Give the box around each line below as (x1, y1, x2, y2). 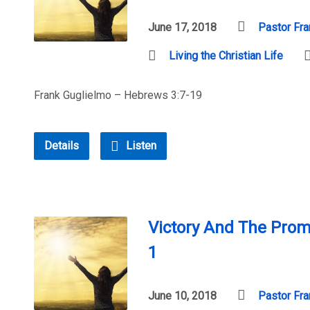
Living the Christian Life (169, 49, 283, 62)
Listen (123, 139, 156, 152)
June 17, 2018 (148, 21, 217, 34)
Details (44, 139, 79, 152)
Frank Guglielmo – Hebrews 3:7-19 (34, 89, 202, 102)
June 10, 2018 (148, 289, 217, 302)
